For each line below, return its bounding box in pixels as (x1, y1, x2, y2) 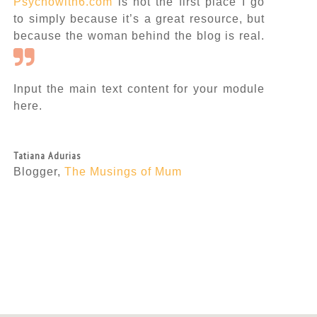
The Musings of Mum (64, 165, 183, 178)
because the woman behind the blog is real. (13, 29, 265, 42)
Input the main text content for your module (13, 82, 265, 95)
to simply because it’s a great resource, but (13, 12, 265, 25)
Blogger (13, 165, 58, 178)
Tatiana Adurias (13, 149, 81, 162)
